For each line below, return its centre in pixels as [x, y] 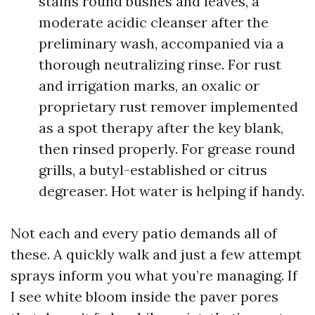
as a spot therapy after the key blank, [161, 128]
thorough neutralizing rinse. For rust [160, 64]
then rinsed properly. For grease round [167, 149]
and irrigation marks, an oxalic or [149, 85]
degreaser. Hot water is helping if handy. [172, 191]
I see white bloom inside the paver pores [144, 296]
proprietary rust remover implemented [168, 107]
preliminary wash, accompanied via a [161, 43]
